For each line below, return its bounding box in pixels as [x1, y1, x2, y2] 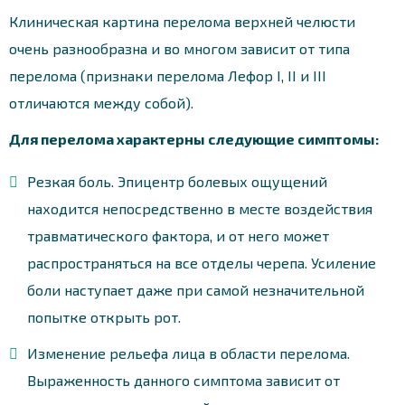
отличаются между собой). [9, 93, 193, 111]
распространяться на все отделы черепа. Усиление [27, 253, 376, 271]
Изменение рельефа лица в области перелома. [27, 344, 350, 362]
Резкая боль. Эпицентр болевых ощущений [27, 172, 327, 190]
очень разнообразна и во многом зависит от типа [9, 39, 350, 57]
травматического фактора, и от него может [27, 226, 329, 244]
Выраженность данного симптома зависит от [27, 371, 340, 389]
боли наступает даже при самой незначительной [27, 280, 364, 298]
